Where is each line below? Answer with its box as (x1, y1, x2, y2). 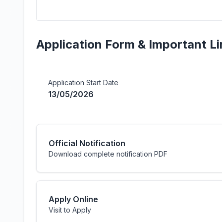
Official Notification (49, 138, 125, 148)
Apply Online (49, 194, 98, 204)
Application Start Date (48, 78, 118, 87)
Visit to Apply (49, 206, 91, 214)
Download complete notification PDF (49, 150, 167, 158)
